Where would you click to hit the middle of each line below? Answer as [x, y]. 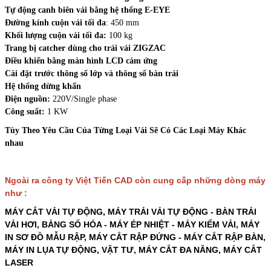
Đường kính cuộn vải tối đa [55, 23]
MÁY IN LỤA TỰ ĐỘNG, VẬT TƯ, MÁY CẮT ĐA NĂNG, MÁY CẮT [133, 250]
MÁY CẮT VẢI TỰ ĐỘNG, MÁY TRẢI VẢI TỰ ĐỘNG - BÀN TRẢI [131, 212]
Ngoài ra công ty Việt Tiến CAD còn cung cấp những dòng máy [135, 181]
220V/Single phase [86, 99]
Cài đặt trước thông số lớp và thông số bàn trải [93, 74]
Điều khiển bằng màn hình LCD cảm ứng [82, 61]
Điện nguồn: [29, 99]
